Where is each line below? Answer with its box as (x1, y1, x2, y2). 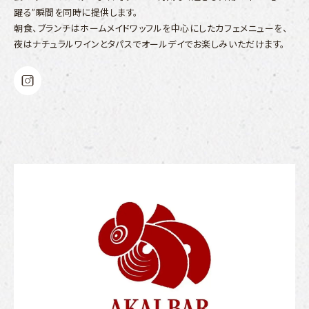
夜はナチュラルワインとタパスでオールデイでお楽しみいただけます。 (14, 38, 286, 50)
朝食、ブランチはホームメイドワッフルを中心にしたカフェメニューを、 (14, 22, 288, 34)
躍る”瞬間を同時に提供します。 (14, 6, 139, 18)
